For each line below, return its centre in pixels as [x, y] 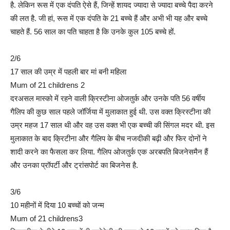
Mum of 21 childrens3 [46, 219]
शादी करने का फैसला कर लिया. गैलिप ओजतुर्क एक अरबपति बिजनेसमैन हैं [109, 152]
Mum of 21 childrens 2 [47, 85]
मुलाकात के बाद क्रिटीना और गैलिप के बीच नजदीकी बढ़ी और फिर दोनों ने [109, 139]
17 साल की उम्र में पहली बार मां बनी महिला [68, 72]
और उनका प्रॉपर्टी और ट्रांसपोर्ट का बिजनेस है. [74, 165]
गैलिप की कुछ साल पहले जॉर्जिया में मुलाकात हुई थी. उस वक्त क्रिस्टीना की [110, 112]
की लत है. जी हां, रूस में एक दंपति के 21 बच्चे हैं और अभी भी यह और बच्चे [109, 18]
